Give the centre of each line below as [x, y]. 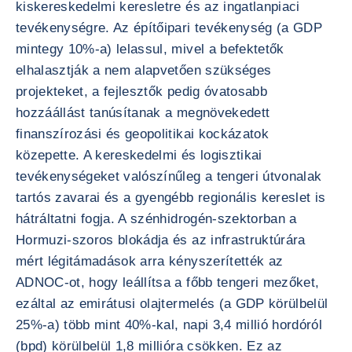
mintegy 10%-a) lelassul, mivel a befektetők [150, 49]
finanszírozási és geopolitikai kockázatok [142, 134]
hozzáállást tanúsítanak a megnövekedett [143, 113]
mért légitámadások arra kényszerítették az [150, 261]
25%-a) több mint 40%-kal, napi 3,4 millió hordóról [169, 325]
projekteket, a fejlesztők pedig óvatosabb [141, 92]
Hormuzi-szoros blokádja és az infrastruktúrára [161, 240]
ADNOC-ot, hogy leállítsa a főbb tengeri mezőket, [168, 282]
